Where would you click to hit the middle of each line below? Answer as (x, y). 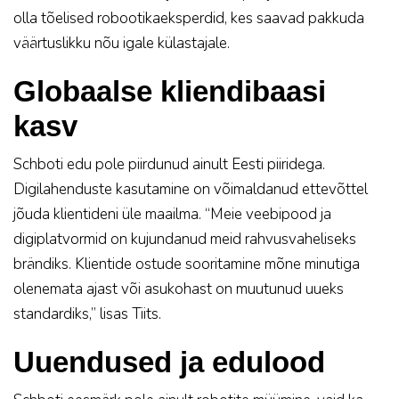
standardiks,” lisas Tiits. (87, 314)
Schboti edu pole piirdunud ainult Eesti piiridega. (169, 164)
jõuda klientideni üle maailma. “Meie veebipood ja (172, 214)
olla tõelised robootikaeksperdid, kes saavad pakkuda (189, 18)
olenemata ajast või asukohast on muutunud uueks (179, 289)
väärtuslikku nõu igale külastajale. (122, 43)
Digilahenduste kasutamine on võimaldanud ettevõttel (191, 189)
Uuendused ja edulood (169, 362)
